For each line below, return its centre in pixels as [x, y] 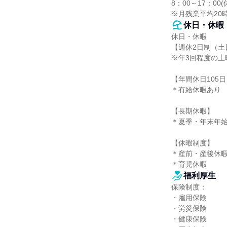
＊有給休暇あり [196, 90]
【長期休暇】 [193, 111]
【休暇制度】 [193, 143]
